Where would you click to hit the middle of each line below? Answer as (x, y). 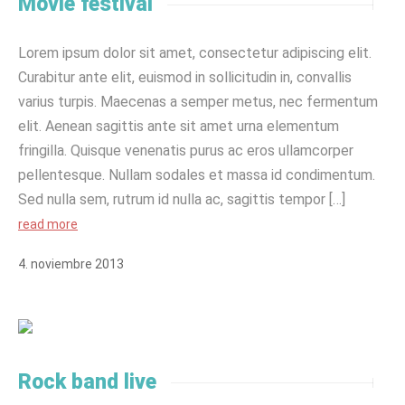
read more (48, 224)
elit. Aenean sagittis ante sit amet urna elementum (179, 126)
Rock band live (87, 382)
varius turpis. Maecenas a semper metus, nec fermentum (198, 102)
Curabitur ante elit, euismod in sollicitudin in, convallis (185, 77)
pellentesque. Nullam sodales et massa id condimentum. (197, 175)
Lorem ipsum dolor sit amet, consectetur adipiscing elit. (195, 53)
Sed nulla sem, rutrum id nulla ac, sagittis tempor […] (182, 199)
